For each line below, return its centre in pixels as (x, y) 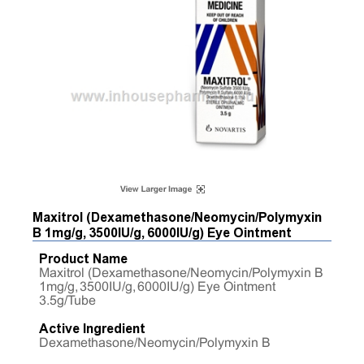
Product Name (83, 259)
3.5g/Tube (67, 301)
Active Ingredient (92, 329)
